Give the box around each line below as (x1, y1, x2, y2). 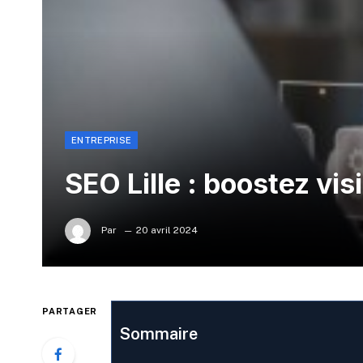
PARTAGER (42, 306, 98, 317)
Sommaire (119, 324, 198, 344)
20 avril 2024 (136, 224, 198, 237)
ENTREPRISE (71, 135, 132, 146)
